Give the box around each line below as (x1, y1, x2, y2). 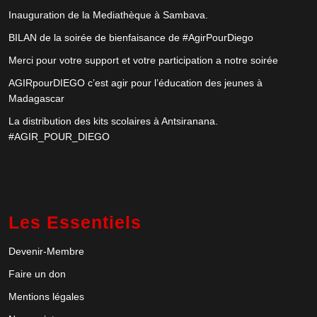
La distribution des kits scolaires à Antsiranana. (8, 115, 218, 127)
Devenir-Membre (8, 246, 84, 258)
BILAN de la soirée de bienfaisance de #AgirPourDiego (8, 32, 253, 44)
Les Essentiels (8, 212, 142, 233)
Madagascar (8, 93, 64, 105)
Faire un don (8, 268, 66, 280)
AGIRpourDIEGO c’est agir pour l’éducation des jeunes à (8, 77, 263, 89)
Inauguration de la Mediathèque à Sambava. (8, 9, 208, 21)
